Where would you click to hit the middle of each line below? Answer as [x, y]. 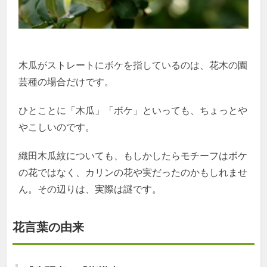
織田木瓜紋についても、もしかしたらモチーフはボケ [133, 156]
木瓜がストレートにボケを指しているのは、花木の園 [133, 66]
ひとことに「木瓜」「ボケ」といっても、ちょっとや [133, 111]
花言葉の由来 [49, 227]
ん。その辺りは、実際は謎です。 [90, 190]
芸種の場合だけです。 [66, 82]
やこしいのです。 [57, 128]
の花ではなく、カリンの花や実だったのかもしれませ [133, 173]
